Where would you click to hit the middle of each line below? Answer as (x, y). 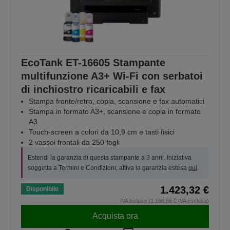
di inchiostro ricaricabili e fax (93, 89)
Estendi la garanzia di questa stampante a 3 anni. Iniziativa (110, 157)
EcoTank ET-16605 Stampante (93, 62)
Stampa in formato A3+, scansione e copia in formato (115, 111)
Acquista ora (115, 216)
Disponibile (42, 189)
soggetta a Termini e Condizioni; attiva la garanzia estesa (108, 168)
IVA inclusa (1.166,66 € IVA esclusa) (165, 200)
